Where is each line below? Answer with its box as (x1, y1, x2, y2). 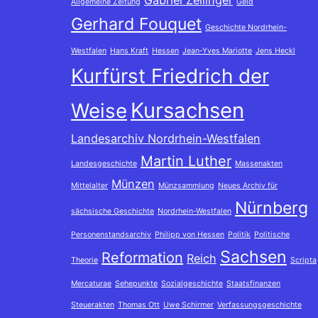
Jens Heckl (256, 46, 295, 55)
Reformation (102, 249, 183, 266)
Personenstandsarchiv (71, 230, 151, 239)
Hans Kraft (110, 46, 148, 55)
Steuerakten (71, 300, 114, 309)
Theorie (71, 256, 98, 265)
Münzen (111, 177, 155, 191)
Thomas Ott (118, 300, 160, 309)
